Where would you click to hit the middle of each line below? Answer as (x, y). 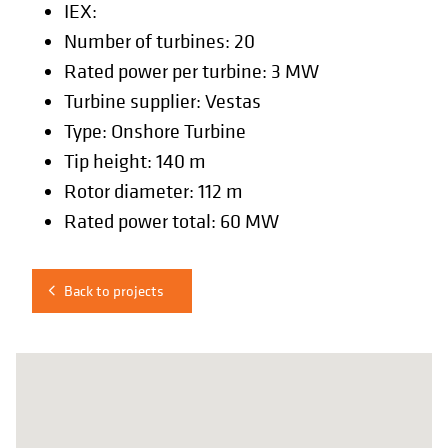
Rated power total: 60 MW (171, 221)
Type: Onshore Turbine (155, 131)
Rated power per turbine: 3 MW (191, 71)
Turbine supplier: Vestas (162, 101)
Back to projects (114, 290)
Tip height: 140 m (135, 161)
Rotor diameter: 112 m (153, 191)
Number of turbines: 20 (159, 41)
